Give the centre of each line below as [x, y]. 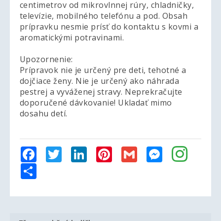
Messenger [189, 150]
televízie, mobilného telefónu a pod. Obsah [104, 16]
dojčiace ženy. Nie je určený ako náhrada [100, 81]
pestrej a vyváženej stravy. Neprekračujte [101, 92]
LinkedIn [108, 150]
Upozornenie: [46, 59]
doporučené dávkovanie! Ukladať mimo [96, 103]
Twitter [80, 150]
